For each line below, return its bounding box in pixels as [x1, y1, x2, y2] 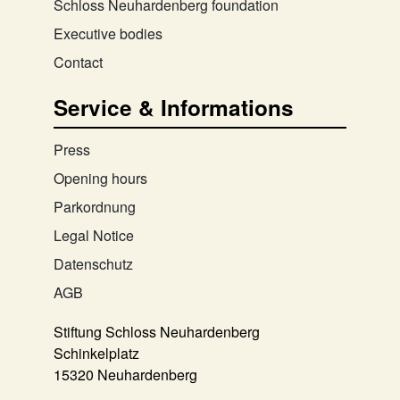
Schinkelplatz [54, 343, 139, 364]
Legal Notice [54, 225, 134, 246]
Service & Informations [54, 92, 294, 123]
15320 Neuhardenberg [54, 364, 197, 386]
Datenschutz [54, 254, 133, 275]
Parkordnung [54, 196, 136, 218]
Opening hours [54, 168, 147, 189]
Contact [54, 52, 103, 73]
